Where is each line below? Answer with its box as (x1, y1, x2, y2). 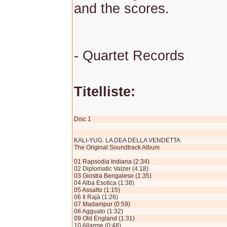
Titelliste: (74, 84, 135, 99)
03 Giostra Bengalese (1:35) (74, 172, 152, 179)
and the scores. (74, 1, 169, 16)
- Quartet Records (74, 48, 184, 63)
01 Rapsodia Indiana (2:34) (74, 158, 149, 165)
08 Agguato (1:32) (74, 208, 123, 215)
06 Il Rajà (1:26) (74, 194, 118, 201)
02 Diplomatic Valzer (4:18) (74, 165, 148, 172)
